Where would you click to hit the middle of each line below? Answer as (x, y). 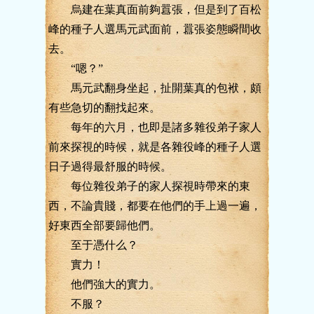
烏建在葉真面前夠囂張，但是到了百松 (155, 9)
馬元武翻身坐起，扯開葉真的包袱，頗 (155, 88)
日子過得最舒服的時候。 (110, 166)
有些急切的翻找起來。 (104, 108)
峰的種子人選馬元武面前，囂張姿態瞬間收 (155, 29)
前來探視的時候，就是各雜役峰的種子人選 (155, 147)
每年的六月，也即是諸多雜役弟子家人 (155, 127)
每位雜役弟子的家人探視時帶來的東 (149, 186)
